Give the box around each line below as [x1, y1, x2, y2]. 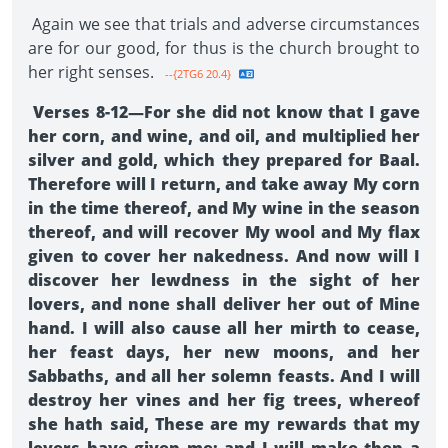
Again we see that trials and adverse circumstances [28, 13, 420, 35]
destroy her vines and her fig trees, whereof [28, 389, 420, 411]
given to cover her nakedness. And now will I [28, 245, 420, 267]
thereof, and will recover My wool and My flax [28, 221, 420, 243]
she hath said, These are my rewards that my [28, 413, 420, 435]
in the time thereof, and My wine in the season [28, 197, 420, 219]
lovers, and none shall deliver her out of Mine [28, 293, 420, 315]
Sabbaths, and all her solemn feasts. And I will [28, 365, 420, 387]
